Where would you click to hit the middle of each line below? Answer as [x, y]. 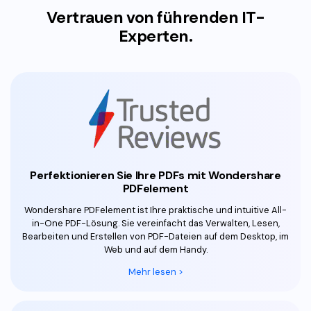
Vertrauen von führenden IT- [155, 17]
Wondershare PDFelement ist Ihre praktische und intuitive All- [155, 210]
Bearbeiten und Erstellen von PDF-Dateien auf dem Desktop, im [155, 237]
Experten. [155, 36]
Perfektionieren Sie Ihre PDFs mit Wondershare [155, 175]
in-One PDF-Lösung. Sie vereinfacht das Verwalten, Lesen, [155, 224]
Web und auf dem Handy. [155, 250]
